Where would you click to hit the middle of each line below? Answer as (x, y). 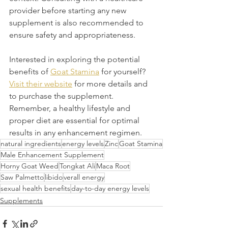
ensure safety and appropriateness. (72, 35)
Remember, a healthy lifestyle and (71, 108)
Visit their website (41, 84)
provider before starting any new (69, 11)
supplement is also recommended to (77, 23)
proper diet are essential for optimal (75, 121)
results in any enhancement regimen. (76, 133)
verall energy (84, 177)
